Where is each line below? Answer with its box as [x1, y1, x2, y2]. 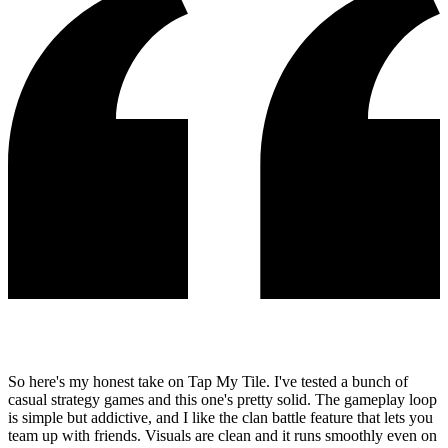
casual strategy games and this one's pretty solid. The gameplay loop [8, 390, 437, 408]
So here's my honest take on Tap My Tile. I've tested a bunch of [8, 372, 408, 390]
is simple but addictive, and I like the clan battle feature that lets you [8, 408, 433, 426]
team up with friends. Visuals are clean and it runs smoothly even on [8, 426, 437, 444]
